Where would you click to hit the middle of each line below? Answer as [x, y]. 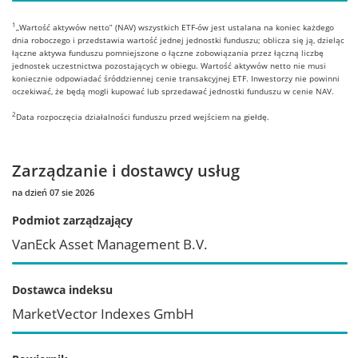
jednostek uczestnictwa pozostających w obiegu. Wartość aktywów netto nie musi [169, 65]
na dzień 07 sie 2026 [53, 192]
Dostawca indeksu [62, 289]
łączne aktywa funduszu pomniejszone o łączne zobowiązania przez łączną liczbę [168, 52]
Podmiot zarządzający [72, 220]
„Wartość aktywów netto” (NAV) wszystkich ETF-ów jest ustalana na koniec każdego [175, 27]
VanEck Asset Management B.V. [110, 244]
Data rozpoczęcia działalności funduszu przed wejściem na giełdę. [143, 116]
